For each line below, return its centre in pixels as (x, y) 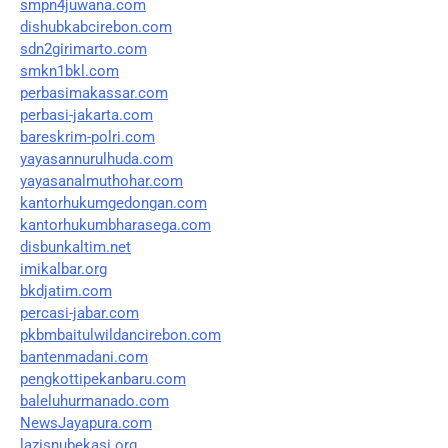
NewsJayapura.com (86, 422)
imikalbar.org (63, 268)
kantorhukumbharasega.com (115, 224)
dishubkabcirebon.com (96, 26)
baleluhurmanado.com (94, 400)
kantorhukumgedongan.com (113, 202)
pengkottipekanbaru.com (103, 378)
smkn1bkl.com (69, 70)
